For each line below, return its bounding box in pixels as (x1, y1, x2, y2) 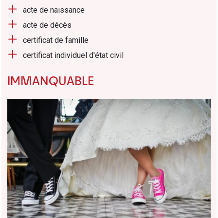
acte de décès (23, 20, 72, 30)
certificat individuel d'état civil (23, 51, 124, 60)
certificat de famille (23, 36, 89, 45)
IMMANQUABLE (7, 73, 94, 89)
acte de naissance (23, 5, 85, 15)
